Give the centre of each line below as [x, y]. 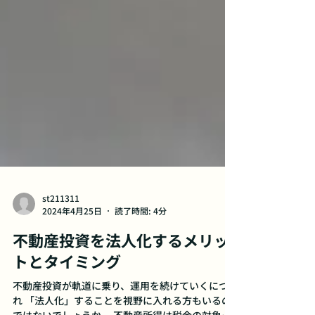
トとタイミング [67, 296]
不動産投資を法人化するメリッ [121, 275]
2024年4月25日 [72, 246]
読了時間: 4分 [141, 246]
